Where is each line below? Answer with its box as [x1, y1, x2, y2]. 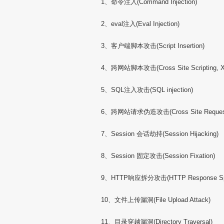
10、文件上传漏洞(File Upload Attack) [101, 196, 210, 203]
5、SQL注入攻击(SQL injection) [101, 86, 193, 93]
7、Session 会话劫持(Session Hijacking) [101, 130, 218, 137]
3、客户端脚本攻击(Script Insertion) [101, 42, 204, 49]
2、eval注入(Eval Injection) [101, 20, 179, 27]
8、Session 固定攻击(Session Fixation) [101, 152, 215, 159]
